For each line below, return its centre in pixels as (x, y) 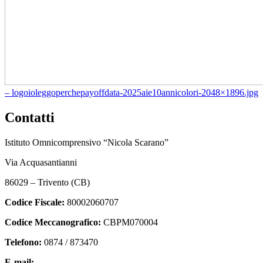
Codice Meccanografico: (53, 222)
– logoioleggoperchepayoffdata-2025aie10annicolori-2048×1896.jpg (131, 93)
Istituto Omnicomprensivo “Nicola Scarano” (87, 142)
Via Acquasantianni (41, 162)
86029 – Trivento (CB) (47, 182)
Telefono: (23, 242)
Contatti (30, 117)
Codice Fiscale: (35, 202)
